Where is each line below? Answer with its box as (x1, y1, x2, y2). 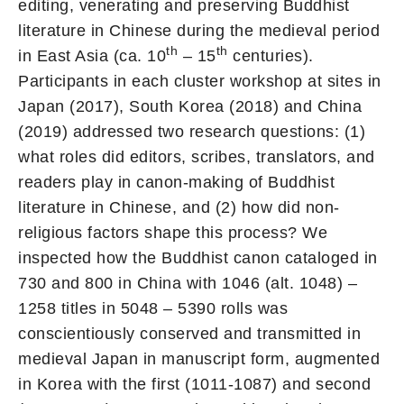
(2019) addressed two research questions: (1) (18, 123, 365, 142)
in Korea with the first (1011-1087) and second (18, 375, 371, 394)
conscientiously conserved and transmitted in (18, 325, 361, 344)
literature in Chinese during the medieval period (18, 22, 380, 41)
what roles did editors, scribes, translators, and (18, 148, 375, 167)
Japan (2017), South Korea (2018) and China (18, 97, 362, 116)
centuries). (227, 47, 314, 66)
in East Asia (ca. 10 (18, 47, 166, 66)
